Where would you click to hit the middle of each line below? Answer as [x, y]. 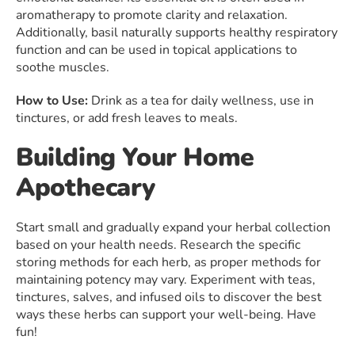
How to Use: [52, 101]
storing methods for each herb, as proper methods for [168, 263]
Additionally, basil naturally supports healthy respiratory [177, 33]
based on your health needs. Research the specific [158, 245]
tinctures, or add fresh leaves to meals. [127, 118]
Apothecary [86, 188]
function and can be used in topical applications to [157, 50]
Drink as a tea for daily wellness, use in [201, 101]
